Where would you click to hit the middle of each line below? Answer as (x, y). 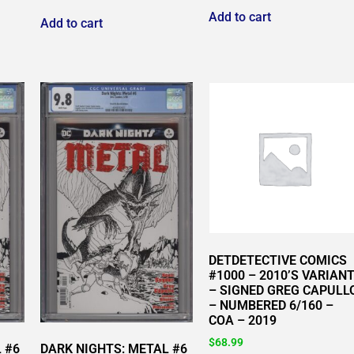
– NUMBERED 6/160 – (271, 306)
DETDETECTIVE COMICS (277, 261)
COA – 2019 (242, 321)
